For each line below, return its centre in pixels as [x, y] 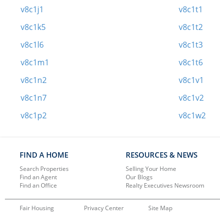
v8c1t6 [191, 62]
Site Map [161, 208]
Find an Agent [38, 177]
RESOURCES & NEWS [161, 154]
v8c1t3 [191, 44]
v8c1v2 [192, 97]
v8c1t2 [191, 27]
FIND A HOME [44, 154]
